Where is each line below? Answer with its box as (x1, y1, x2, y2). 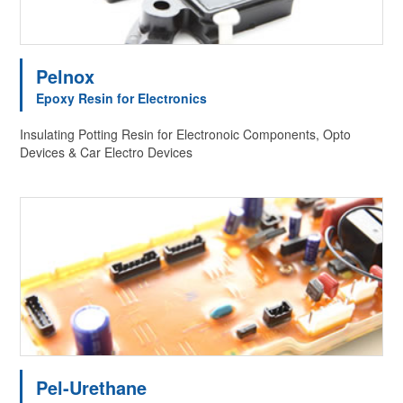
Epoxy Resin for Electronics (36, 88, 208, 107)
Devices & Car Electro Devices (20, 142, 193, 161)
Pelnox (36, 62, 95, 89)
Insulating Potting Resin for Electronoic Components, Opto (20, 124, 352, 143)
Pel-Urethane (36, 373, 148, 400)
